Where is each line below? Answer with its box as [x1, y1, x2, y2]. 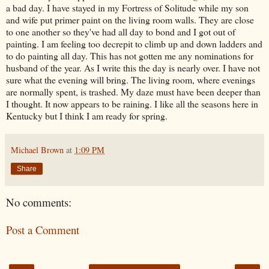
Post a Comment [6, 222, 79, 238]
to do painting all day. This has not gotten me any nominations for [6, 49, 253, 62]
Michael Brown [11, 144, 64, 156]
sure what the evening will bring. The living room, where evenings [6, 73, 255, 86]
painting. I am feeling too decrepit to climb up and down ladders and [6, 37, 262, 50]
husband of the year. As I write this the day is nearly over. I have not [6, 61, 260, 74]
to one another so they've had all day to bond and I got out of [6, 25, 235, 38]
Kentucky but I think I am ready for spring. [6, 109, 168, 122]
